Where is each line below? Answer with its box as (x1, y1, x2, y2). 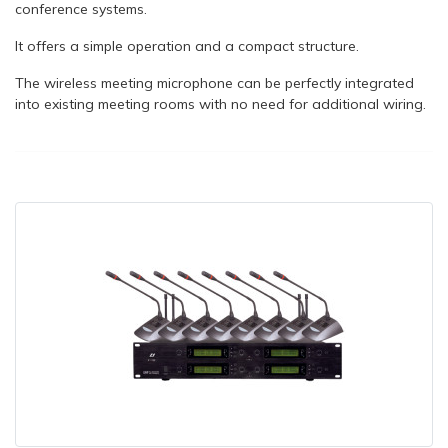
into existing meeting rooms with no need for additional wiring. (15, 95, 426, 113)
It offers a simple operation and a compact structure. (15, 37, 359, 55)
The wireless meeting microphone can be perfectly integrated (15, 74, 414, 92)
